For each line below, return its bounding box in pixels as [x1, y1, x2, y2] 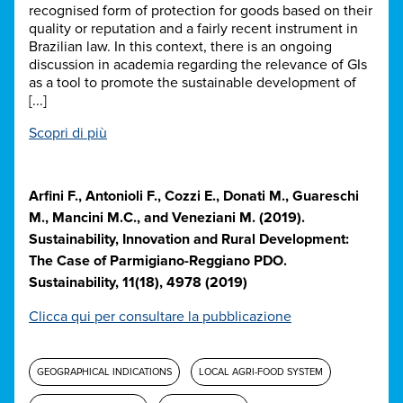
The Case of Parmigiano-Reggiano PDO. [29, 252, 287, 271]
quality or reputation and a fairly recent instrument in [29, 20, 358, 39]
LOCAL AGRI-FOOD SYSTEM [199, 366, 323, 379]
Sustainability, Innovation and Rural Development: [29, 230, 349, 249]
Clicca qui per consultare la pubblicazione [29, 308, 291, 327]
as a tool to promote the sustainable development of [29, 74, 356, 93]
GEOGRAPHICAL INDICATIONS [37, 366, 172, 379]
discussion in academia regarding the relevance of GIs [29, 56, 367, 75]
